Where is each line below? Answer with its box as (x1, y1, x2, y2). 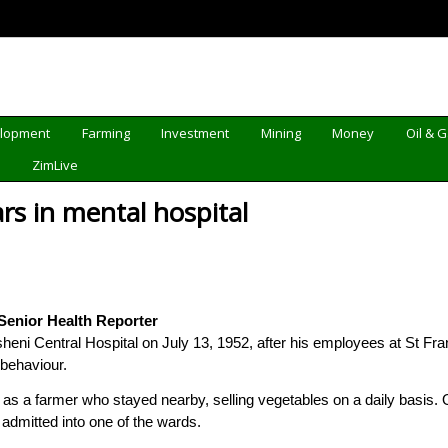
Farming (81, 124, 130, 142)
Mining (260, 124, 301, 142)
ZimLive (32, 156, 79, 174)
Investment (161, 124, 230, 142)
